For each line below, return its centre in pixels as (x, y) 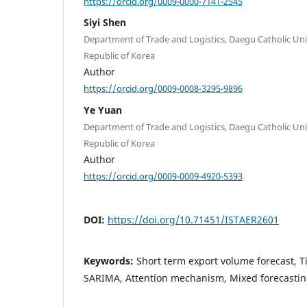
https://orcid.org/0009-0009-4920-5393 (163, 176)
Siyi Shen (105, 23)
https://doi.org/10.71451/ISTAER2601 (193, 220)
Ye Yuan (103, 110)
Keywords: (110, 261)
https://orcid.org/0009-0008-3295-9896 (163, 88)
